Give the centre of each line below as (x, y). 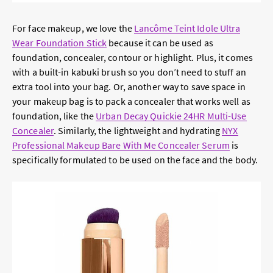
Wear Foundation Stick (60, 43)
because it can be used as (160, 43)
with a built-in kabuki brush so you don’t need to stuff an (129, 72)
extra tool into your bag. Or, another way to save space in (129, 87)
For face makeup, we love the (73, 28)
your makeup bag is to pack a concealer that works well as (131, 101)
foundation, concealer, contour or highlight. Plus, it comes (133, 58)
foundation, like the (54, 116)
